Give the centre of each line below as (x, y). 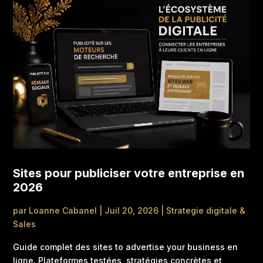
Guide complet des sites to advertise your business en (126, 247)
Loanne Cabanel (63, 210)
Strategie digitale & (206, 210)
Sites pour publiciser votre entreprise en (129, 173)
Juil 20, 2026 (132, 210)
